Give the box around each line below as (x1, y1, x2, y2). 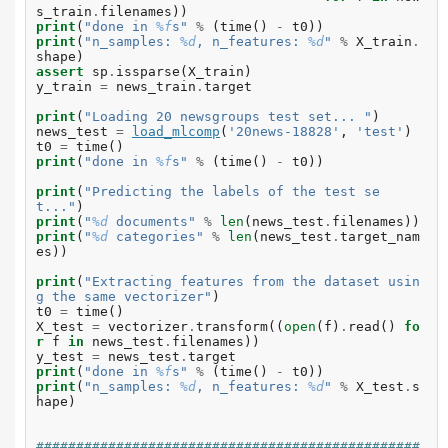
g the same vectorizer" (36, 289, 212, 305)
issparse (116, 64, 180, 80)
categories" (108, 229, 204, 245)
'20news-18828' (228, 124, 340, 140)
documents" (108, 214, 196, 230)
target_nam (340, 229, 420, 245)
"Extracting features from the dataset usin (84, 274, 420, 290)
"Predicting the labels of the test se (84, 184, 380, 200)
